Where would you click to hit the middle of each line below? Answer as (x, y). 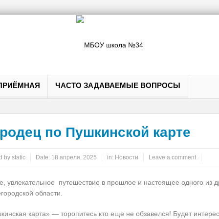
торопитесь (78, 214)
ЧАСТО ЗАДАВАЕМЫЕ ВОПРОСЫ (118, 86)
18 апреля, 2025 (74, 158)
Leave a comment (172, 158)
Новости (126, 158)
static (18, 158)
